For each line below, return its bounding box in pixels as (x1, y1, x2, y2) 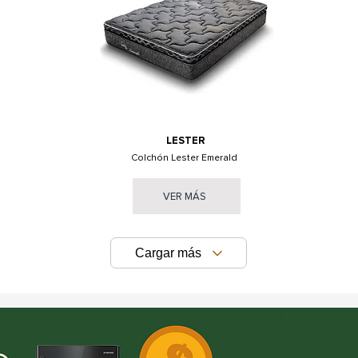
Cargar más (134, 245, 201, 260)
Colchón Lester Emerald (131, 152, 237, 164)
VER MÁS (163, 189, 206, 203)
